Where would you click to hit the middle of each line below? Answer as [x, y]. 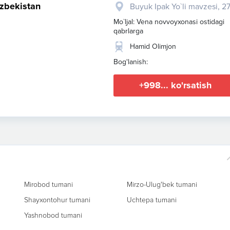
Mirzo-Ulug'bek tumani [162, 185]
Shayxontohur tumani [57, 200]
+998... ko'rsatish [175, 85]
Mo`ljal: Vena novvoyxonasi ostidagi [169, 22]
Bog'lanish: [131, 62]
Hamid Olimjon [153, 46]
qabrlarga [128, 31]
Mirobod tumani [48, 185]
